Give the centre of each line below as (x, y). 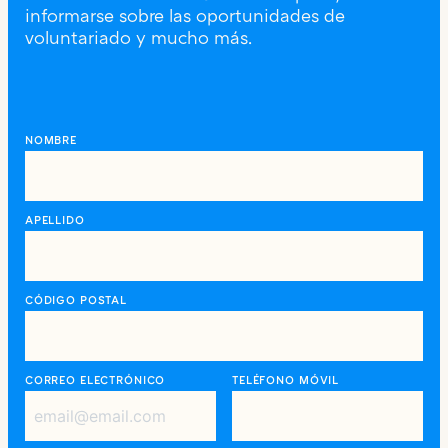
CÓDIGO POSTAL (76, 300)
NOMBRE (50, 140)
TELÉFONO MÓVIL (286, 380)
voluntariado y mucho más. (138, 39)
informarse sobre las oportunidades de (184, 17)
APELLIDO (54, 220)
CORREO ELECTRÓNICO (95, 380)
